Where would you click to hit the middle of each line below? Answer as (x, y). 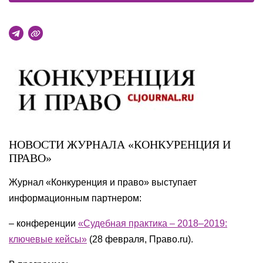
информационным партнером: (75, 198)
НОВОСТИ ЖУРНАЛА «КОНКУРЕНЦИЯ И (120, 144)
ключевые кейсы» (48, 239)
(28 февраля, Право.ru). (140, 239)
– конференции (43, 223)
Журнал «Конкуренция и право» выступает (103, 182)
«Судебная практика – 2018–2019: (153, 223)
